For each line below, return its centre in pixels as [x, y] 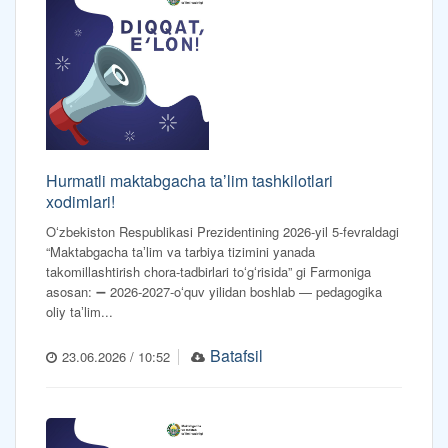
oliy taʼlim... [79, 312]
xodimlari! [80, 202]
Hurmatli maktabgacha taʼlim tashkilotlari [189, 181]
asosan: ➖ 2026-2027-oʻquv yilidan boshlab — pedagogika [214, 292]
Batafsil [237, 356]
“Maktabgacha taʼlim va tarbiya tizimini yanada [180, 252]
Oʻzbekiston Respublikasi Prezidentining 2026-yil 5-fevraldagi [222, 232]
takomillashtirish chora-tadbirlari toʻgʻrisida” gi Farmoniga [208, 272]
